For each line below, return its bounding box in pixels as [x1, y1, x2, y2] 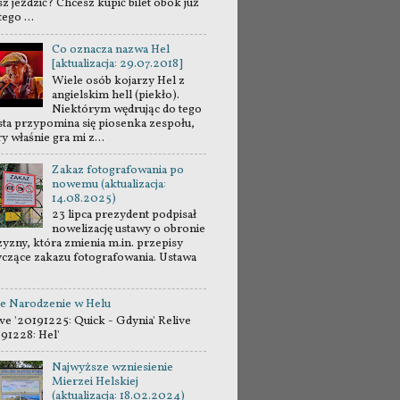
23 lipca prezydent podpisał [52, 206, 197, 224]
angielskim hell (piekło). [52, 86, 180, 104]
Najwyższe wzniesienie [52, 358, 174, 376]
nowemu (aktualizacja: [52, 175, 167, 193]
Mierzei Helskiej [52, 372, 139, 390]
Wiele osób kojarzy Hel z [52, 71, 186, 89]
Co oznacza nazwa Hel [52, 41, 171, 59]
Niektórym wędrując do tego [52, 100, 203, 118]
